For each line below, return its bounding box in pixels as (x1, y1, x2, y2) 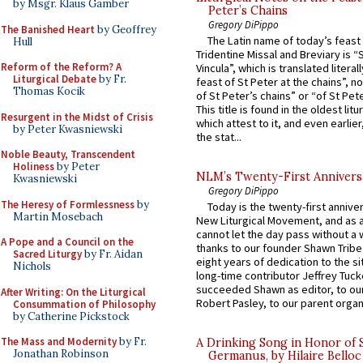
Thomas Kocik (13, 84, 85, 98)
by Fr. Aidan (82, 247, 143, 261)
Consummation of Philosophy (13, 297, 156, 311)
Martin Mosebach (13, 209, 103, 224)
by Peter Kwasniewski (13, 122, 122, 136)
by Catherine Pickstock (13, 309, 130, 323)
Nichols (13, 259, 51, 273)
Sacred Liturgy (13, 247, 82, 261)
